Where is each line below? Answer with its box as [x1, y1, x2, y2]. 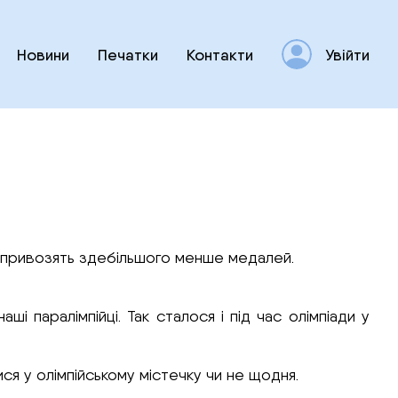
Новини [17, 44, 69, 64]
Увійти [325, 44, 370, 64]
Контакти [187, 44, 253, 64]
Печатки [98, 44, 158, 64]
